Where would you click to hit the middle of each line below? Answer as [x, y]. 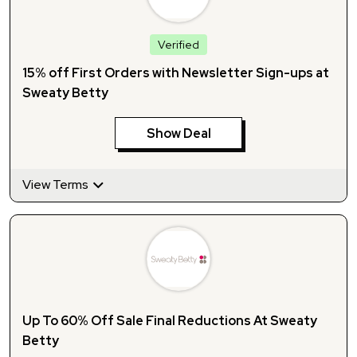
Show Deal [178, 133]
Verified [178, 44]
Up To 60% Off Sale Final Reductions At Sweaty [170, 320]
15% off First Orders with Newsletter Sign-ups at [176, 73]
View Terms [57, 184]
